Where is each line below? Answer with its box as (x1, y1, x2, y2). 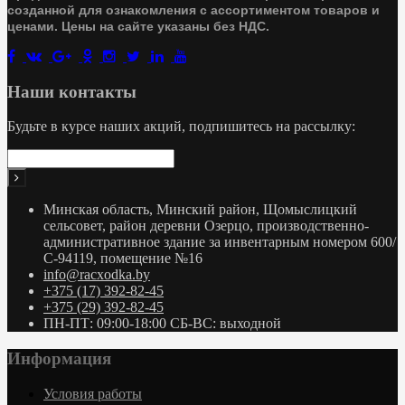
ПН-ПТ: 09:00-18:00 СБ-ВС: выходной (43, 316, 281, 332)
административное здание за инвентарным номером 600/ (43, 234, 396, 250)
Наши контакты (7, 81, 137, 101)
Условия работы (43, 385, 142, 401)
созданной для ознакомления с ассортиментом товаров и (7, 2, 380, 17)
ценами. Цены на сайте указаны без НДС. (7, 18, 269, 33)
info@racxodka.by (43, 267, 150, 283)
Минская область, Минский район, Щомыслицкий (43, 202, 357, 218)
